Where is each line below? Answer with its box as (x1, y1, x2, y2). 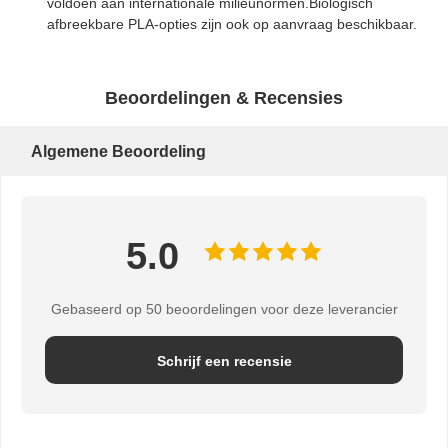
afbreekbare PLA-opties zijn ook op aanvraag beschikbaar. (46, 15, 417, 32)
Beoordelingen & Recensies (105, 87, 343, 108)
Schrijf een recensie (156, 352, 292, 369)
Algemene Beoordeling (31, 142, 206, 160)
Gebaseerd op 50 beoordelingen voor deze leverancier (50, 300, 398, 317)
